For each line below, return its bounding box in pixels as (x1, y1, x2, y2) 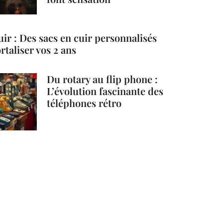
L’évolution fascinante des (47, 84, 164, 98)
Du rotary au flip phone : (47, 72, 158, 86)
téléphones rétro (47, 96, 122, 110)
